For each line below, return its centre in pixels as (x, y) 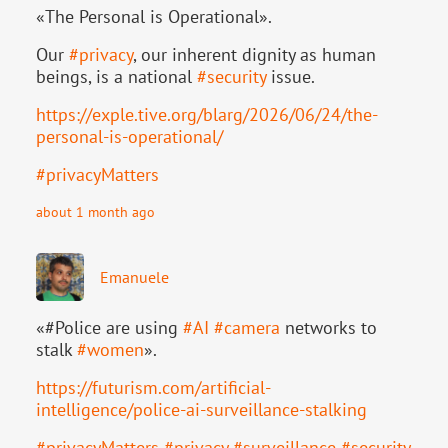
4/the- (354, 115)
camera (252, 328)
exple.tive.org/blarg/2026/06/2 (211, 115)
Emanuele (134, 277)
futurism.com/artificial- (181, 388)
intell (56, 410)
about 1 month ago (95, 212)
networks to (328, 328)
